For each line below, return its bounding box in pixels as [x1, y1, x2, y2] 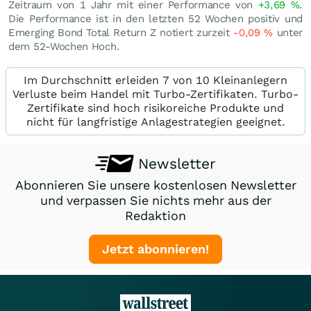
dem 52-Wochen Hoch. [8, 40, 120, 53]
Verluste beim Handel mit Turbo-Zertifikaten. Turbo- [12, 87, 299, 101]
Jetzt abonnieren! [102, 242, 209, 256]
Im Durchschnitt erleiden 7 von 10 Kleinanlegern [24, 74, 287, 87]
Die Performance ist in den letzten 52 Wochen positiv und [8, 12, 303, 25]
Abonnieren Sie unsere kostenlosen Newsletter [15, 178, 296, 192]
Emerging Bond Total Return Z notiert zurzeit [8, 26, 234, 39]
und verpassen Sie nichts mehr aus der [40, 193, 271, 208]
